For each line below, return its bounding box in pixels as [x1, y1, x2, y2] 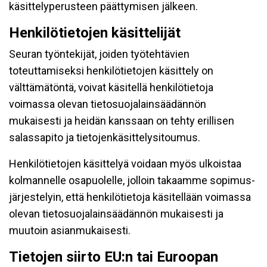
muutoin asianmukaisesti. [9, 224, 131, 237]
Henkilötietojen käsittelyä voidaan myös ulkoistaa [9, 157, 241, 170]
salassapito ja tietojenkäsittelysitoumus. [9, 131, 200, 144]
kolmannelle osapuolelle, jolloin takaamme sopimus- [9, 174, 255, 187]
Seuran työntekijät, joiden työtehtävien [9, 48, 190, 60]
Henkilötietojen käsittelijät [9, 24, 181, 41]
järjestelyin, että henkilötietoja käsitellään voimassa [9, 191, 251, 203]
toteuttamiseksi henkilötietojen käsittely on [9, 64, 213, 77]
